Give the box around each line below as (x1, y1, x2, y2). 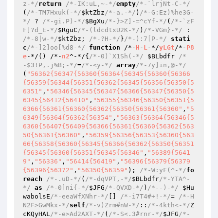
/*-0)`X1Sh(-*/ (89, 53, 144, 60)
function (89, 44, 120, 51)
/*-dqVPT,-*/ (85, 175, 132, 182)
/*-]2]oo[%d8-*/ (27, 44, 85, 51)
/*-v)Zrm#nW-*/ (85, 201, 140, 209)
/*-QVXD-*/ (105, 184, 144, 191)
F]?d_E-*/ (23, 26, 58, 34)
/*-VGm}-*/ (144, 26, 182, 34)
